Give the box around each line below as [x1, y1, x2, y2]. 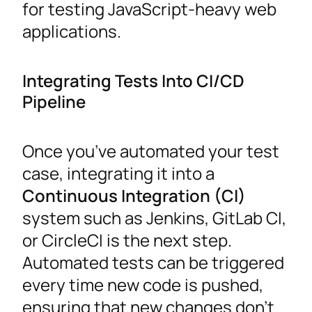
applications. [22, 19, 121, 43]
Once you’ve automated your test [22, 139, 279, 163]
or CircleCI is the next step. [22, 228, 232, 252]
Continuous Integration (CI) [22, 184, 246, 208]
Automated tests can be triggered [22, 251, 284, 274]
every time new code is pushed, [22, 273, 263, 297]
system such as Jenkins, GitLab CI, [22, 206, 286, 230]
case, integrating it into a [22, 162, 214, 185]
